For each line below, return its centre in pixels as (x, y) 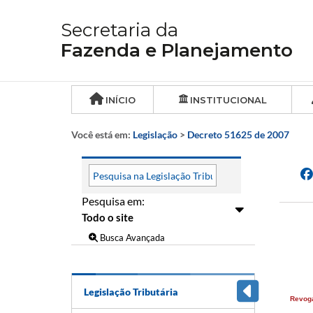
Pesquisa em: (113, 201)
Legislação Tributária (131, 291)
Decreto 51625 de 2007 (238, 134)
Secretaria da (119, 30)
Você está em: (102, 134)
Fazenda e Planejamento (177, 50)
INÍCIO (121, 100)
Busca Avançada (131, 237)
